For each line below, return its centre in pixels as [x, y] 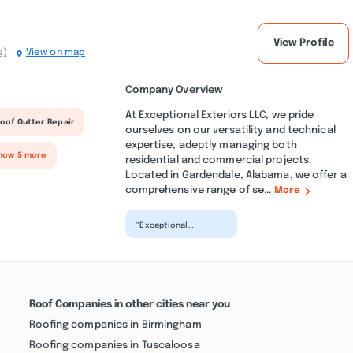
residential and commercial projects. [218, 160]
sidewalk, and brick [175, 249]
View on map [56, 53]
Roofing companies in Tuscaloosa [114, 346]
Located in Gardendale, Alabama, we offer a [236, 175]
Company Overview [174, 89]
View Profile [303, 43]
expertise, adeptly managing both [211, 145]
